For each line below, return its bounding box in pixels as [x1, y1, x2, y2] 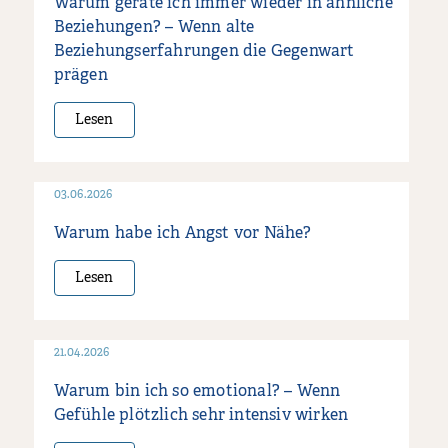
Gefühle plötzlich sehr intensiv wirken [53, 407, 349, 424]
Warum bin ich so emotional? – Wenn [53, 383, 341, 400]
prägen [53, 67, 108, 84]
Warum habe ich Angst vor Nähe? [53, 225, 312, 242]
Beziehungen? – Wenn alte [53, 19, 255, 36]
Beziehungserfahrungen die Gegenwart [53, 43, 355, 60]
